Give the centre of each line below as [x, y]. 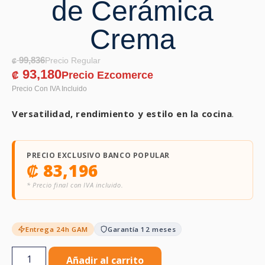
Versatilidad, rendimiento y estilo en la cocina [122, 114]
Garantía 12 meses [142, 230]
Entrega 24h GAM [57, 230]
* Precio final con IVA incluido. [75, 185]
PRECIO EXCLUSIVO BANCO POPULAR [98, 156]
